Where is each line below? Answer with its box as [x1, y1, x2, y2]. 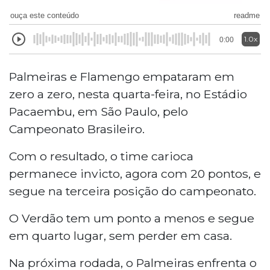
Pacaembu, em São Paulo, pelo [9, 104, 188, 119]
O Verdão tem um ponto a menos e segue [9, 210, 254, 225]
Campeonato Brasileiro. [9, 121, 145, 136]
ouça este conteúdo [10, 10, 79, 20]
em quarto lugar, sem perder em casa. [9, 228, 232, 243]
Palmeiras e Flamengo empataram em [9, 69, 234, 84]
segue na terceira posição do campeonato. [9, 183, 256, 198]
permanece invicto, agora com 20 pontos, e [9, 166, 261, 181]
